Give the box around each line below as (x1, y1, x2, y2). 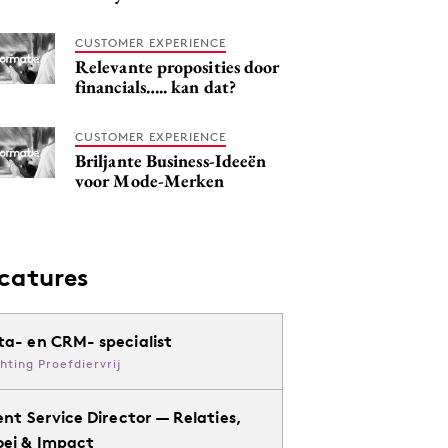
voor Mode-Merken (75, 169, 225, 192)
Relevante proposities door (75, 55, 280, 78)
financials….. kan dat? (75, 75, 236, 98)
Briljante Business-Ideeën (75, 149, 267, 172)
